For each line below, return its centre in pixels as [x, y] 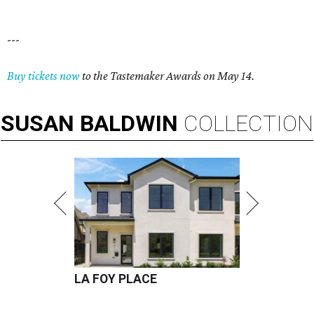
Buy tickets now [43, 76]
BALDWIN [129, 124]
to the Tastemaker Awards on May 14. [167, 76]
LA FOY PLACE [116, 279]
